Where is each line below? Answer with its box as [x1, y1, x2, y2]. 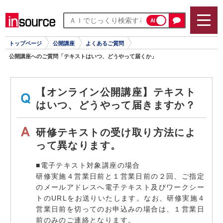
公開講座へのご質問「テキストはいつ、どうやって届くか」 [9, 53, 157, 59]
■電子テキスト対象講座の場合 [36, 161, 140, 169]
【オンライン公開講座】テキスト [36, 87, 196, 98]
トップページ [9, 40, 42, 46]
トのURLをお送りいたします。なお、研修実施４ [36, 194, 206, 202]
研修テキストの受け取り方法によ [36, 127, 196, 138]
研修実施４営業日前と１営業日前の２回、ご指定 [36, 172, 205, 180]
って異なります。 [36, 140, 121, 151]
